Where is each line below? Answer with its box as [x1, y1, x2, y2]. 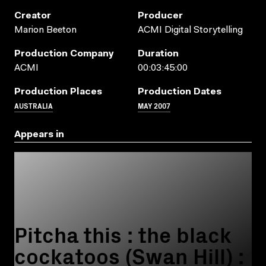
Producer [138, 11, 183, 21]
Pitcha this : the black [14, 218, 232, 249]
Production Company [14, 49, 114, 59]
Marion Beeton [14, 26, 77, 36]
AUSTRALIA [14, 100, 53, 111]
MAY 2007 [138, 100, 170, 111]
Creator [14, 11, 51, 21]
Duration [138, 49, 179, 59]
